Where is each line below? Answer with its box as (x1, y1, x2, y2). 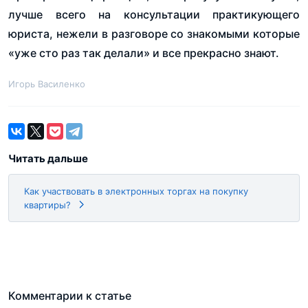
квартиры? (24, 199, 71, 210)
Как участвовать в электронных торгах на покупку (24, 185, 248, 197)
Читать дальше (8, 151, 88, 165)
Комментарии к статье (8, 288, 131, 302)
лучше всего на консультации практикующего (8, 7, 300, 21)
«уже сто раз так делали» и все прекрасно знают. (8, 45, 279, 60)
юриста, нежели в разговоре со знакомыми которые (8, 26, 300, 41)
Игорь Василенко (8, 78, 85, 89)
